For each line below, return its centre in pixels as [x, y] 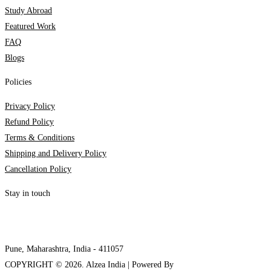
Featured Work [30, 26]
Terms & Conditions [40, 137]
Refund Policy [29, 122]
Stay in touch [28, 193]
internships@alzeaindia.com [53, 217]
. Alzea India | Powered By [129, 264]
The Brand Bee [202, 264]
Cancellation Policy [38, 169]
